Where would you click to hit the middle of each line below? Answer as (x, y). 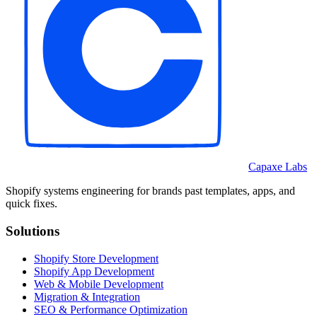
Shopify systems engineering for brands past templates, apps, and (150, 191)
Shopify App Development (94, 271)
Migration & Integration (87, 296)
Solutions (33, 231)
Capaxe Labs (278, 167)
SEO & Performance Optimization (111, 309)
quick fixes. (31, 204)
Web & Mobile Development (99, 284)
